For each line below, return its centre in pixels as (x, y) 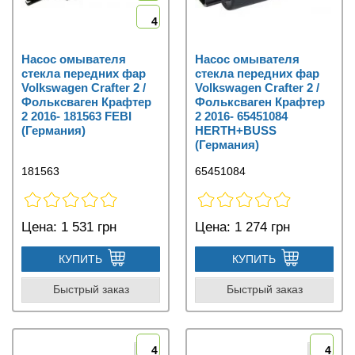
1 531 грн (87, 227)
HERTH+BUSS (236, 130)
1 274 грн (260, 227)
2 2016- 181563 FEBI (76, 116)
